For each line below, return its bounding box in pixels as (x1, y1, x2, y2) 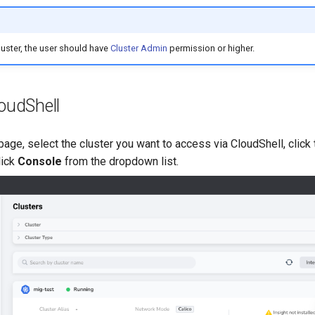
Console (18, 154, 63, 168)
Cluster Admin (110, 43, 167, 54)
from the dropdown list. (62, 154, 179, 168)
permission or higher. (167, 43, 255, 54)
